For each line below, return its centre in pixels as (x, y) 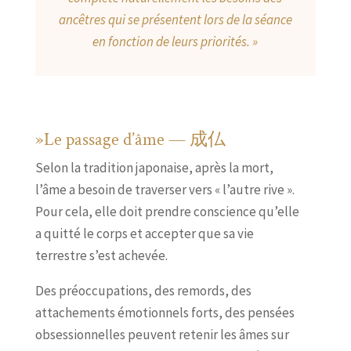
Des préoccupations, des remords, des (143, 290)
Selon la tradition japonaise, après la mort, (154, 167)
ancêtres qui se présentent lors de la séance (175, 19)
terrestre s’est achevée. (101, 255)
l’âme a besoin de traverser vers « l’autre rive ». (165, 189)
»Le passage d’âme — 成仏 (130, 139)
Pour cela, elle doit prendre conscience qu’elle (167, 211)
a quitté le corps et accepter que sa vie (144, 233)
